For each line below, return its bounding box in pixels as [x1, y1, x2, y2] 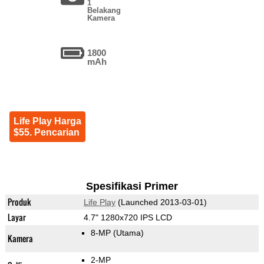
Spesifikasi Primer [85, 180, 178, 193]
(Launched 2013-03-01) [115, 197, 207, 207]
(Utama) [113, 228, 144, 238]
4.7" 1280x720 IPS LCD [83, 213, 172, 223]
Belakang [87, 6, 121, 15]
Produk [7, 196, 31, 209]
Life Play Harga [13, 116, 81, 127]
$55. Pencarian [13, 127, 80, 138]
